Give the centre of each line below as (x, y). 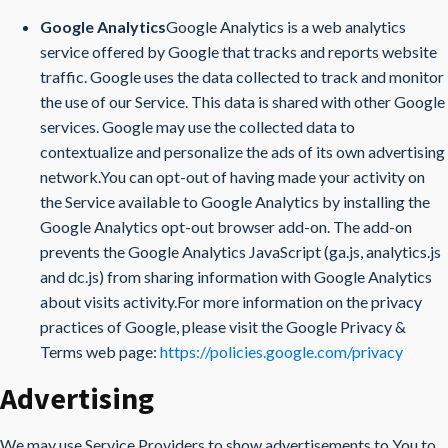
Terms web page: (100, 351)
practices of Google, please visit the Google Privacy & (223, 326)
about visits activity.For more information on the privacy (231, 301)
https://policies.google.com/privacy (281, 351)
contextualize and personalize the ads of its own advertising (242, 151)
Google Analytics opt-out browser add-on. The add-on (226, 226)
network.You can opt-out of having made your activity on (232, 176)
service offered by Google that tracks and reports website (238, 51)
